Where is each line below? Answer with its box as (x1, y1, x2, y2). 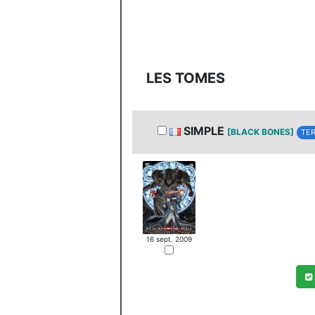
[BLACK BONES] (227, 127, 294, 137)
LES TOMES (146, 70, 225, 86)
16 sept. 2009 (146, 235, 193, 244)
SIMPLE (181, 124, 227, 138)
